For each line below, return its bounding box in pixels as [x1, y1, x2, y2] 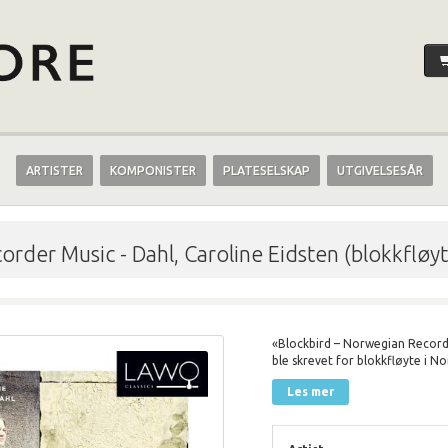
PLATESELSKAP [222, 163, 310, 177]
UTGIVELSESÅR [336, 163, 423, 177]
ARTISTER [25, 163, 83, 177]
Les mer [286, 384, 334, 398]
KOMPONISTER [109, 163, 196, 177]
